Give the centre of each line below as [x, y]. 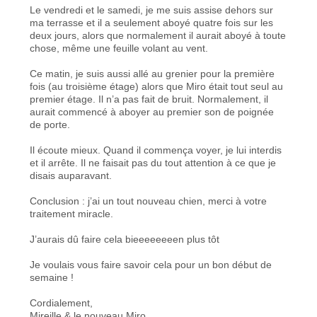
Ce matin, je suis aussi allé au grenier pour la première [152, 73]
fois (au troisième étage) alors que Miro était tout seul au [157, 86]
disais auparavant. [71, 175]
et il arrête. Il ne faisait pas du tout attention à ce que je [153, 162]
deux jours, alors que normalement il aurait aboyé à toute [158, 35]
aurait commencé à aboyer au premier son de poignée [152, 111]
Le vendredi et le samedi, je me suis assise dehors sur [152, 10]
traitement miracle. [72, 213]
